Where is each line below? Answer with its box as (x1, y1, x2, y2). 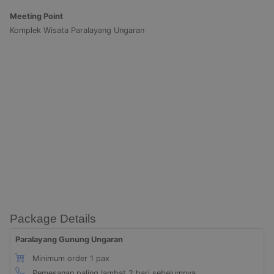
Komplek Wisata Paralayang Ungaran (10, 25, 144, 35)
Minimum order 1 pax (30, 253, 109, 263)
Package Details (10, 212, 96, 225)
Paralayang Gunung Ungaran (15, 234, 123, 244)
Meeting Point (10, 11, 63, 21)
